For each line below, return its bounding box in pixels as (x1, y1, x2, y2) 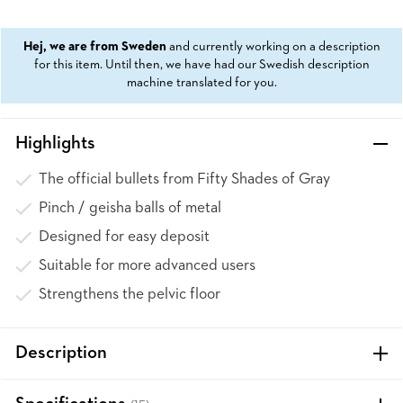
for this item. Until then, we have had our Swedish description (33, 58, 370, 72)
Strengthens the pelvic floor (39, 287, 220, 302)
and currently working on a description (166, 40, 381, 54)
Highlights (15, 135, 95, 153)
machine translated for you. (126, 76, 277, 90)
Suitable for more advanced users (39, 258, 255, 273)
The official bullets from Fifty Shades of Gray (39, 172, 330, 187)
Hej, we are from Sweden (22, 40, 166, 54)
